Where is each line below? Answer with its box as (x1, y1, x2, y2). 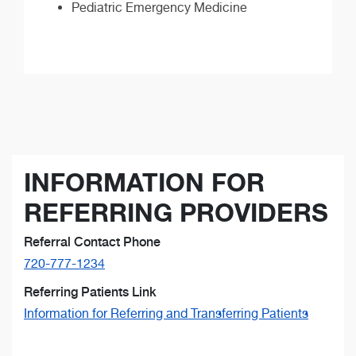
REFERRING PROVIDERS (24, 197, 328, 229)
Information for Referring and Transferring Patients (24, 306, 308, 322)
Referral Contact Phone (24, 234, 161, 250)
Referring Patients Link (24, 284, 157, 300)
